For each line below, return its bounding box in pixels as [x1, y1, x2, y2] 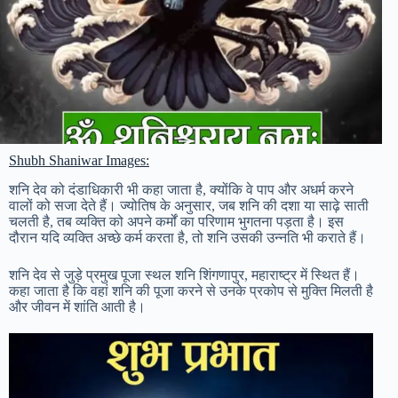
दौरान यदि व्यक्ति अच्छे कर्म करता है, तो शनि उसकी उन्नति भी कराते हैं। [9, 229, 366, 245]
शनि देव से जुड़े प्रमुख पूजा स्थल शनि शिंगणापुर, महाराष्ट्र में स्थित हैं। [9, 267, 360, 283]
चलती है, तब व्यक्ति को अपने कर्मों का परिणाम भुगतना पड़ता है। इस [9, 213, 344, 229]
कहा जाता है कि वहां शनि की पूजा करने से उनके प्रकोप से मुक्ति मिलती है [9, 283, 373, 298]
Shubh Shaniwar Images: [9, 152, 149, 168]
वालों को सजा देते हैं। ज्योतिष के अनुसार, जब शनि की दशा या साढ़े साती [9, 197, 369, 213]
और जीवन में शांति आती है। [9, 298, 146, 314]
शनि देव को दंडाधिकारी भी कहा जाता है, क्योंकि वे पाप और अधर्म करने [9, 181, 354, 197]
